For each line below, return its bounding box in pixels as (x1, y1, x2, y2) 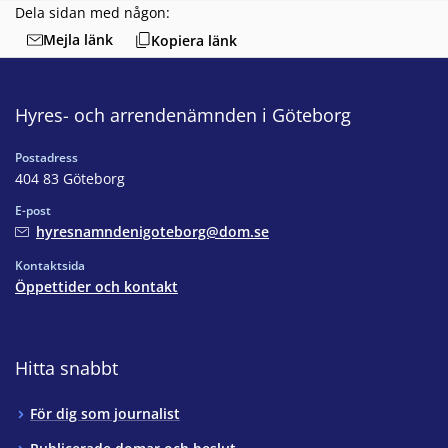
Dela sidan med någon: (15, 2, 170, 22)
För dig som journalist (30, 404, 180, 424)
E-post (15, 202, 51, 220)
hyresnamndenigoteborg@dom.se (36, 222, 269, 242)
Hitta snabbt (15, 356, 118, 381)
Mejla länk (43, 30, 113, 49)
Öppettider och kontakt (15, 277, 178, 297)
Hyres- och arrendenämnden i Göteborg (15, 103, 351, 128)
